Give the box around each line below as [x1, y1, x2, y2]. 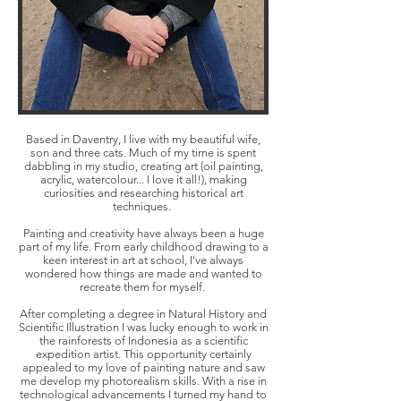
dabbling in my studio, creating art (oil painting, [23, 159, 263, 174]
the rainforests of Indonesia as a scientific [38, 334, 248, 348]
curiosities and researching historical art [43, 186, 243, 200]
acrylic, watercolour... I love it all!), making [39, 173, 247, 187]
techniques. [113, 200, 174, 214]
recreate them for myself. [79, 280, 208, 294]
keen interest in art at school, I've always [43, 253, 243, 268]
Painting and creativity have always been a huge [22, 226, 264, 241]
